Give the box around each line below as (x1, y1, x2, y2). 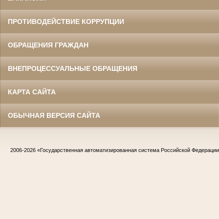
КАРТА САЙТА (8, 88, 56, 96)
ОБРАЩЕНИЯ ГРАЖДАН (8, 41, 88, 49)
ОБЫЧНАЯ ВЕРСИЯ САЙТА (8, 111, 100, 120)
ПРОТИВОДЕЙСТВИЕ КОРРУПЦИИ (8, 18, 124, 26)
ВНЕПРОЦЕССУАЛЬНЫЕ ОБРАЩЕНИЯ (8, 65, 137, 73)
